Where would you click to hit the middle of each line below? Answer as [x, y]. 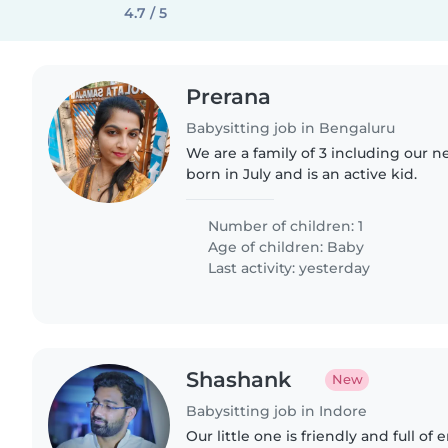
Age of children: [266, 246]
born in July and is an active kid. [302, 173]
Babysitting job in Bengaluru [291, 127]
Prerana [229, 96]
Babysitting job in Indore [277, 410]
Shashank [239, 379]
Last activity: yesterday [287, 267]
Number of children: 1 [284, 225]
